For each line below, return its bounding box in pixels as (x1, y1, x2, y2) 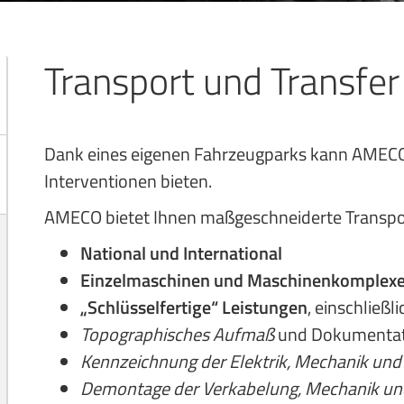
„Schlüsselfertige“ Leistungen (80, 293, 308, 321)
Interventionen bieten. (44, 167, 212, 195)
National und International (80, 239, 282, 267)
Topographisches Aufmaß (80, 320, 278, 348)
